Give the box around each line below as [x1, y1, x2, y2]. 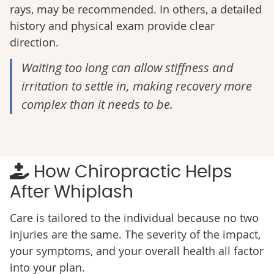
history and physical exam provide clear [9, 18, 215, 34]
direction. [9, 35, 59, 50]
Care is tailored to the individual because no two [9, 210, 259, 226]
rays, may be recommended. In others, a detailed [9, 2, 262, 17]
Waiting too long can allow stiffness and [21, 59, 234, 76]
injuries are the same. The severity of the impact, [9, 227, 261, 242]
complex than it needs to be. [21, 96, 173, 113]
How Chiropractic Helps [29, 164, 232, 182]
